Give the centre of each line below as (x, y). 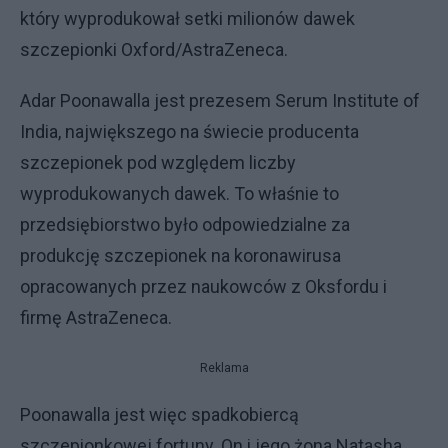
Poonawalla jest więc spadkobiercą (159, 414)
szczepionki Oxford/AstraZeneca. (154, 49)
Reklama (224, 368)
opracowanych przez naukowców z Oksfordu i (203, 286)
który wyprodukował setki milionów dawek (187, 18)
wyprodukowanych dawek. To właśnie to (179, 193)
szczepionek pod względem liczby (158, 162)
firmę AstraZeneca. (96, 317)
